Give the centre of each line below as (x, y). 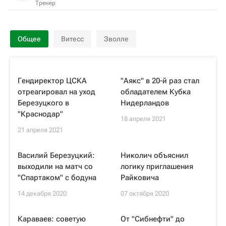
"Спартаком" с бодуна (57, 178)
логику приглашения (157, 166)
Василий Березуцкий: (56, 155)
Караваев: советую (52, 219)
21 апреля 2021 (40, 130)
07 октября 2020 (145, 193)
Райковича (140, 178)
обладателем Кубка (156, 92)
